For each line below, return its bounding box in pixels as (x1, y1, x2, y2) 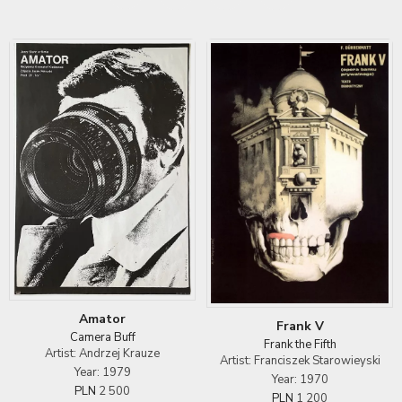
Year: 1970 (271, 371, 328, 389)
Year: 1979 (74, 364, 131, 381)
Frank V (275, 318, 324, 336)
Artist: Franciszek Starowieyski (219, 353, 380, 370)
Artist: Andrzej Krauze (45, 345, 160, 363)
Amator (79, 310, 126, 328)
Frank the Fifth (263, 336, 336, 354)
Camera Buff (69, 329, 135, 346)
